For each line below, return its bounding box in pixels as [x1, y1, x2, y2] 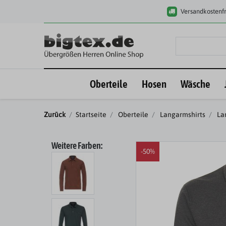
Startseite [76, 110, 106, 119]
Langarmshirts [158, 110, 205, 119]
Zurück [44, 110, 66, 119]
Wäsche [180, 77, 210, 90]
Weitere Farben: [51, 141, 102, 151]
